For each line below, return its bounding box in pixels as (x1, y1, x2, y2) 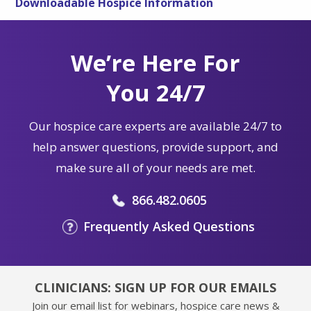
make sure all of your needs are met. (56, 159, 255, 176)
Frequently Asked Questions (83, 217, 255, 235)
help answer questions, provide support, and (33, 138, 278, 155)
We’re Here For (71, 47, 240, 78)
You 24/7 (106, 76, 205, 108)
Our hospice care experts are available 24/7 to (29, 117, 282, 134)
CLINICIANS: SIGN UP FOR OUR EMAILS (35, 278, 276, 296)
